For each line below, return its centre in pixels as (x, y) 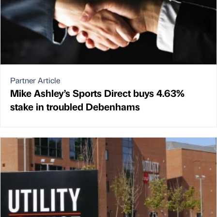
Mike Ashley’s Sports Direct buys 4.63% (97, 93)
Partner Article (35, 80)
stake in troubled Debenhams (75, 107)
